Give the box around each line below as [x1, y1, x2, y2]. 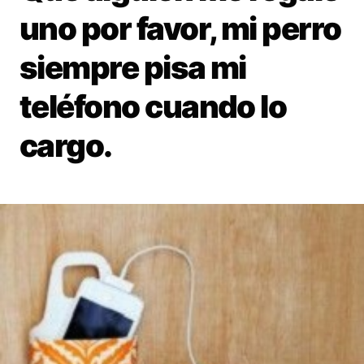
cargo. [19, 127, 112, 165]
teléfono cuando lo [19, 88, 287, 126]
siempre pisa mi [19, 49, 246, 87]
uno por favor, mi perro [19, 10, 341, 48]
